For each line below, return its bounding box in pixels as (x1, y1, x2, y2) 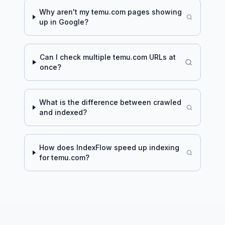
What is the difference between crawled (39, 98, 181, 106)
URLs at (147, 53, 176, 61)
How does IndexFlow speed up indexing (39, 143, 179, 152)
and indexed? (39, 108, 87, 117)
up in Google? (39, 18, 88, 26)
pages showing (125, 8, 182, 16)
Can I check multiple (40, 53, 113, 61)
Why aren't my (39, 8, 91, 16)
